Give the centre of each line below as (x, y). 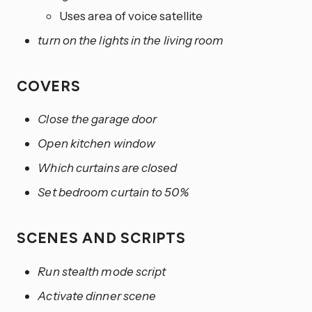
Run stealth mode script (102, 272)
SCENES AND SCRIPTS (103, 238)
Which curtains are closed (108, 168)
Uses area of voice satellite (131, 15)
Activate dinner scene (97, 296)
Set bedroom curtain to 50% (113, 192)
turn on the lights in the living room (131, 40)
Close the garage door (97, 119)
